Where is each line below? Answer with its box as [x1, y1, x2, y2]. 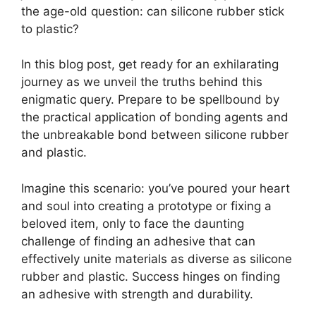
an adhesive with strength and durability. [21, 286, 253, 301]
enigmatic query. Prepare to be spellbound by [21, 92, 279, 107]
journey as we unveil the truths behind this [21, 75, 262, 90]
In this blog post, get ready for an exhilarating [21, 57, 279, 72]
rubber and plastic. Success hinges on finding [21, 269, 280, 284]
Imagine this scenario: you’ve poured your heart [21, 181, 290, 195]
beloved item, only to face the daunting [21, 216, 244, 231]
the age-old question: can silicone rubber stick [21, 4, 284, 18]
